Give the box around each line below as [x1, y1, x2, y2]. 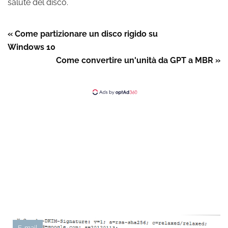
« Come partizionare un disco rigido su [8, 29, 158, 39]
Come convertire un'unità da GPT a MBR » [56, 55, 220, 65]
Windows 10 [8, 42, 55, 52]
